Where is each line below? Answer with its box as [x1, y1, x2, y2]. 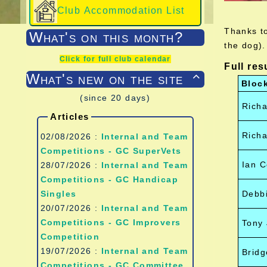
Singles [40, 188, 77, 198]
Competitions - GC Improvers [40, 217, 181, 227]
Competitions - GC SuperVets [40, 145, 182, 156]
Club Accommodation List [57, 5, 185, 16]
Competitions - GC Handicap [40, 174, 178, 184]
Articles [50, 111, 89, 122]
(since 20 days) [80, 92, 151, 103]
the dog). [224, 41, 266, 51]
